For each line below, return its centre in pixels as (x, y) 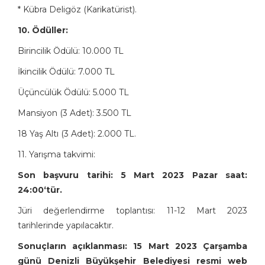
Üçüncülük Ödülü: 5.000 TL (75, 93)
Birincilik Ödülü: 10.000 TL (72, 51)
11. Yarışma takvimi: (58, 155)
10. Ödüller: (44, 30)
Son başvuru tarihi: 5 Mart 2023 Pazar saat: (132, 175)
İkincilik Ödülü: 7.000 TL (67, 72)
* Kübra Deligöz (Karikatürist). (78, 10)
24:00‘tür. (41, 190)
